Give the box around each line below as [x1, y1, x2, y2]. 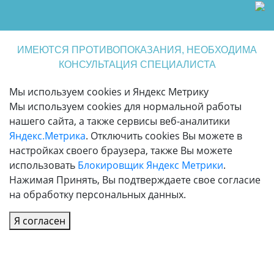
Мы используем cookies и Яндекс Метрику [9, 84, 209, 98]
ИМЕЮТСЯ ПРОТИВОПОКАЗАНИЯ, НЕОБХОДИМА [17, 44, 257, 55]
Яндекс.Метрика [9, 128, 86, 143]
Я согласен [14, 213, 65, 228]
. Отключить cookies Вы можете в [86, 128, 242, 143]
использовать [9, 158, 78, 172]
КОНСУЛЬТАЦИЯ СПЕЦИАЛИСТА [58, 59, 216, 70]
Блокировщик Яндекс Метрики [78, 158, 223, 172]
